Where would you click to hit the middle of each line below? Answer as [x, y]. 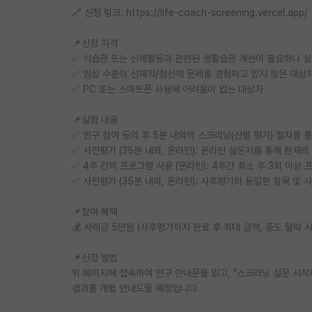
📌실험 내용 [95, 120]
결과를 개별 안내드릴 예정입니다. [136, 289]
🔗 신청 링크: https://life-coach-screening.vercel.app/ [190, 13]
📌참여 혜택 [95, 212]
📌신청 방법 [95, 258]
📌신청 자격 [95, 44]
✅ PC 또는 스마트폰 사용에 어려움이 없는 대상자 [167, 89]
